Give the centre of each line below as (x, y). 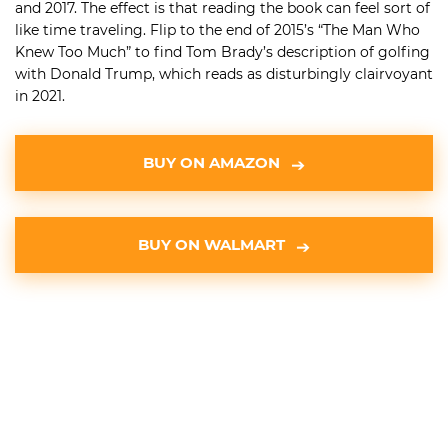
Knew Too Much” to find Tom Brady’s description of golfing (222, 52)
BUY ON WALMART (211, 244)
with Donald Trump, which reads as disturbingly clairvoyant (224, 74)
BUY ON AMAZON (211, 162)
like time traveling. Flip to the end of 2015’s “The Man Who (217, 30)
